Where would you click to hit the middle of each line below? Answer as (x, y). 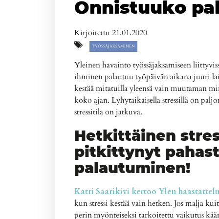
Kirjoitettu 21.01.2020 (111, 33)
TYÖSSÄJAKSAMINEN (113, 46)
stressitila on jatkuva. (108, 112)
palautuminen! (132, 168)
